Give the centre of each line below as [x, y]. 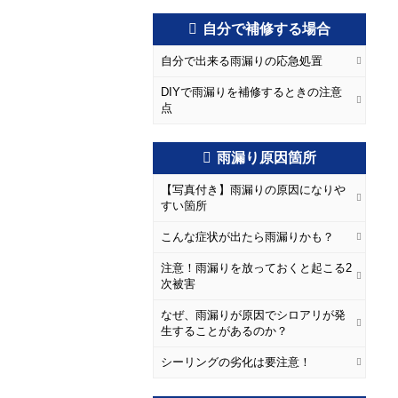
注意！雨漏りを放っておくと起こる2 [256, 268]
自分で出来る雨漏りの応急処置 [242, 61]
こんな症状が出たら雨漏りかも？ [247, 237]
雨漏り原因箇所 [267, 158]
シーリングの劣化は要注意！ [236, 362]
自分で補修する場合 [267, 29]
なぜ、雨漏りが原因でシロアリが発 [253, 315]
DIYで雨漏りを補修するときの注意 [251, 92]
